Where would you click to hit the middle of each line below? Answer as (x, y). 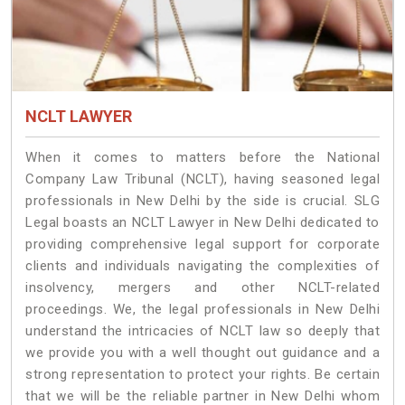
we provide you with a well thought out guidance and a (202, 352)
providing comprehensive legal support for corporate (202, 244)
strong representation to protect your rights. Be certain (202, 374)
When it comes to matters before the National (202, 157)
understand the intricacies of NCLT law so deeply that (202, 330)
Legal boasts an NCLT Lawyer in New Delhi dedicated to (202, 222)
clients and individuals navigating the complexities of (202, 265)
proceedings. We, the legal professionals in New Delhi (202, 309)
